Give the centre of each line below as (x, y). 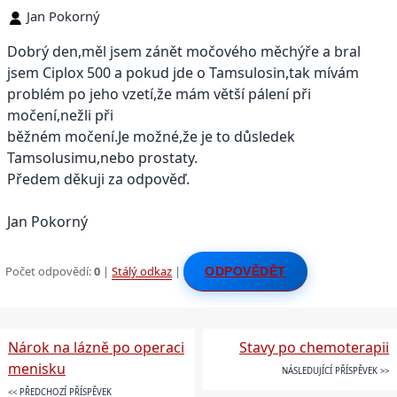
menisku (36, 369)
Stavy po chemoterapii (315, 348)
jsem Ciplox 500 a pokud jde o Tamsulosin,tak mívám (183, 72)
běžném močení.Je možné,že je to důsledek (151, 136)
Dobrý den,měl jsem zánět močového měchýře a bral (184, 51)
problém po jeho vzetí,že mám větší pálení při (159, 93)
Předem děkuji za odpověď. (98, 179)
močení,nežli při (60, 115)
